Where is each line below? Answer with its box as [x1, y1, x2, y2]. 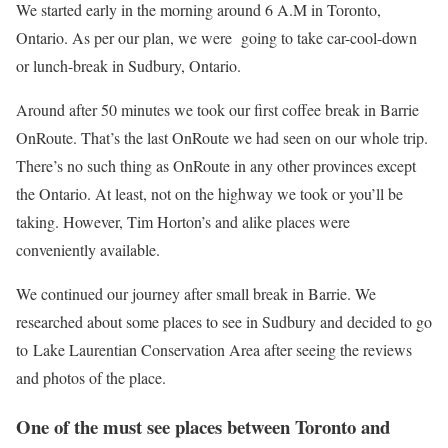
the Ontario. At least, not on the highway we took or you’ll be [16, 183, 403, 205]
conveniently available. [16, 239, 160, 261]
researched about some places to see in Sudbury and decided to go [16, 311, 432, 333]
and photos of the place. [16, 367, 166, 389]
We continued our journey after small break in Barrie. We [16, 283, 376, 305]
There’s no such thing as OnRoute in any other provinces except [16, 155, 416, 177]
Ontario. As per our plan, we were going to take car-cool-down [16, 27, 417, 49]
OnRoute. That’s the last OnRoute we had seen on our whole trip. [16, 127, 428, 149]
